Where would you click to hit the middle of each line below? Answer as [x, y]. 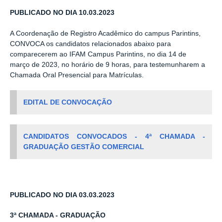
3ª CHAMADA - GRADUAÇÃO [58, 216]
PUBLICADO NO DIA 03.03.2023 [62, 195]
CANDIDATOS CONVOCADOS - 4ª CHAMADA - [114, 136]
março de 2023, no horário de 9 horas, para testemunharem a [108, 64]
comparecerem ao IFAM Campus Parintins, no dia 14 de [98, 54]
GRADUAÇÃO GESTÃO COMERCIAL [84, 147]
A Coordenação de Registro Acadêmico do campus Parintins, [105, 33]
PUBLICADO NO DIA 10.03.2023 [62, 13]
